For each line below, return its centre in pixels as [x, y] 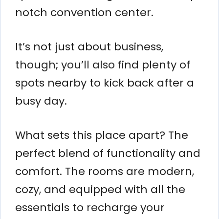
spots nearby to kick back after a [105, 83]
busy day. [41, 101]
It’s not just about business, [89, 46]
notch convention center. [84, 12]
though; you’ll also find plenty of [103, 65]
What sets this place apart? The [102, 135]
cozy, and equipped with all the [100, 189]
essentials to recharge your [90, 207]
